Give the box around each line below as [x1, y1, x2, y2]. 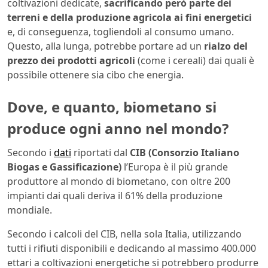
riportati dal [71, 145, 130, 159]
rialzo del [204, 39, 248, 53]
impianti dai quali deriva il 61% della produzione [7, 188, 223, 202]
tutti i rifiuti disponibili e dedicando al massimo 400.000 [7, 241, 256, 255]
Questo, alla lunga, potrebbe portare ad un [7, 39, 204, 53]
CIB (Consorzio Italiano [130, 145, 239, 159]
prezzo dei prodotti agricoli [7, 54, 135, 68]
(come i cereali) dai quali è [135, 54, 254, 68]
